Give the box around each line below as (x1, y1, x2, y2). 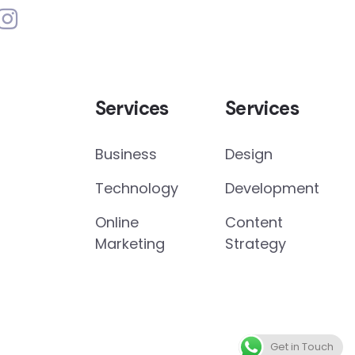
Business (94, 144, 157, 164)
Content (224, 212, 283, 232)
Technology (94, 178, 178, 198)
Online (94, 212, 139, 232)
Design (224, 144, 273, 164)
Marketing (94, 234, 165, 254)
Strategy (224, 234, 286, 254)
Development (224, 178, 319, 198)
